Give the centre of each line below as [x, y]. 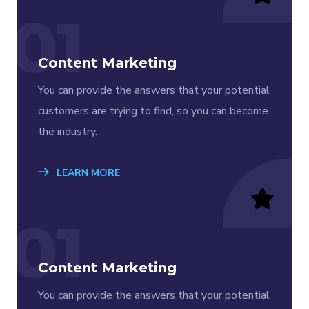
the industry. [68, 131]
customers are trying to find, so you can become [153, 111]
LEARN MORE [87, 172]
